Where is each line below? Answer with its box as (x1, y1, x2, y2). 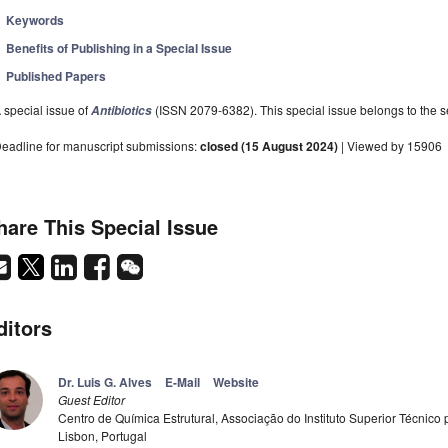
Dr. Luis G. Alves (58, 373, 152, 392)
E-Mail (165, 373, 200, 392)
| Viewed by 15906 (338, 137, 442, 155)
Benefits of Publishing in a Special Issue (6, 39, 233, 58)
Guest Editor (58, 391, 125, 409)
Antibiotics (91, 102, 152, 120)
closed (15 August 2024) (200, 137, 338, 156)
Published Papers (6, 67, 107, 86)
